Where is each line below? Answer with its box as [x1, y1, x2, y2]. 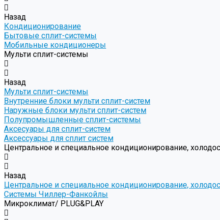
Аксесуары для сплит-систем [4, 124, 110, 134]
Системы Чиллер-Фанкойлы [4, 190, 108, 199]
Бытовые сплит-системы [4, 31, 97, 41]
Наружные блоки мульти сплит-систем [4, 106, 146, 115]
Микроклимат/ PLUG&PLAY [4, 199, 104, 209]
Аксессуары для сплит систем [4, 134, 113, 143]
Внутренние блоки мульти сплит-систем [4, 96, 150, 106]
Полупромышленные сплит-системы [4, 115, 141, 125]
